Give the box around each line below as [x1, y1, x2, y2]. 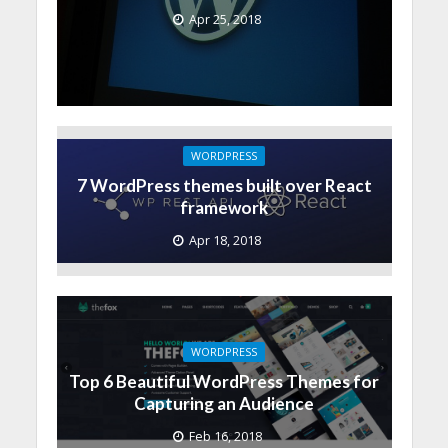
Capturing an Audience [134, 393, 314, 415]
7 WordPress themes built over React [76, 174, 372, 196]
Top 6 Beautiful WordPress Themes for [69, 371, 379, 393]
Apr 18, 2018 [189, 231, 261, 249]
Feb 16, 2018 [188, 428, 262, 446]
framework [180, 196, 268, 218]
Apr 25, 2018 [189, 11, 261, 29]
